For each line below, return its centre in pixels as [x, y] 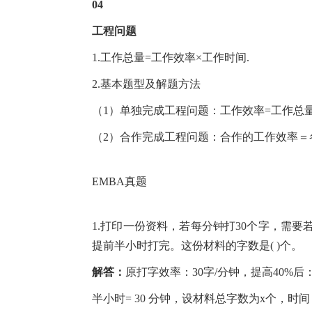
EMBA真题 [119, 181]
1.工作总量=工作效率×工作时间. [171, 57]
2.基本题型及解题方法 [146, 84]
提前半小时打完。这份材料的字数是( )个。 [197, 245]
